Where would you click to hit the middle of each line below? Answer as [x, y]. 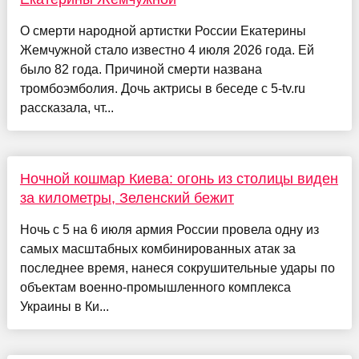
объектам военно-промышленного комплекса [155, 287]
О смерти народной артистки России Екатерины [163, 30]
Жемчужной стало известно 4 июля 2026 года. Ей [167, 50]
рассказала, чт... [67, 107]
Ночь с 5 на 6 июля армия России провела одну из [169, 229]
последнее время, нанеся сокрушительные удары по [177, 268]
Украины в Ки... [64, 306]
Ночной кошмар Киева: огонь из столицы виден [179, 178]
